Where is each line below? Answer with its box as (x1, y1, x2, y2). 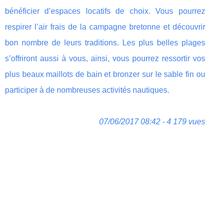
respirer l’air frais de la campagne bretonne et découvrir (5, 22, 205, 31)
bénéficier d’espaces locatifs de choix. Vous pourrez (5, 6, 205, 15)
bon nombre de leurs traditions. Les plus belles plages (5, 38, 205, 47)
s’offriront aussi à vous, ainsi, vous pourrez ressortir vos (5, 54, 205, 63)
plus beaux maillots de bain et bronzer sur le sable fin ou (5, 70, 205, 78)
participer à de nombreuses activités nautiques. (5, 85, 169, 94)
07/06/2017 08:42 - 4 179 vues (99, 117, 205, 126)
